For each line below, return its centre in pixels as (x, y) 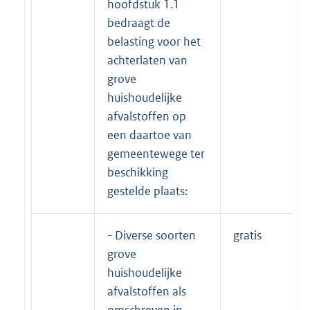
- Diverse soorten (152, 236)
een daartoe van (149, 135)
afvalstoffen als (147, 292)
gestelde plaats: (147, 191)
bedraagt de (139, 23)
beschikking (138, 173)
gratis (247, 236)
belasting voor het (154, 42)
